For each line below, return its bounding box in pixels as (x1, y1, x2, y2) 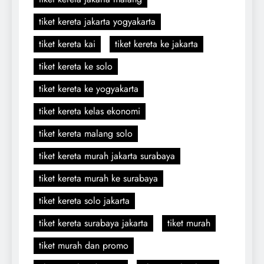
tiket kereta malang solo (39, 126, 133, 140)
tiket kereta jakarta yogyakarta (39, 14, 156, 28)
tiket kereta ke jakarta (115, 37, 198, 51)
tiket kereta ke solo (39, 59, 113, 73)
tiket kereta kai (39, 37, 95, 51)
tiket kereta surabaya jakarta (39, 216, 148, 230)
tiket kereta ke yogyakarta (39, 81, 138, 95)
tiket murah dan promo (39, 238, 128, 252)
